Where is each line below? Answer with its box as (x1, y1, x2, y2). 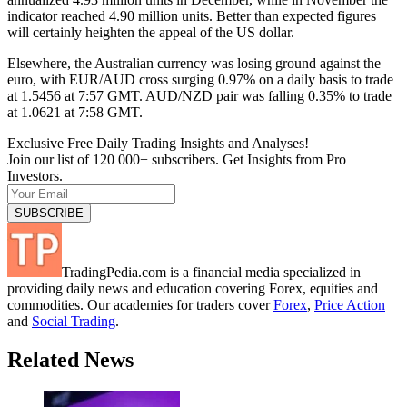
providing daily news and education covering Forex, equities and (7, 280, 378, 296)
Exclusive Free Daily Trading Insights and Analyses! (7, 134, 309, 151)
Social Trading (32, 313, 115, 329)
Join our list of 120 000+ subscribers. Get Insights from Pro (7, 151, 346, 167)
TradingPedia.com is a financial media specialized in (62, 263, 361, 280)
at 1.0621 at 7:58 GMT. (7, 104, 143, 120)
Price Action (314, 296, 385, 313)
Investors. (7, 167, 63, 184)
